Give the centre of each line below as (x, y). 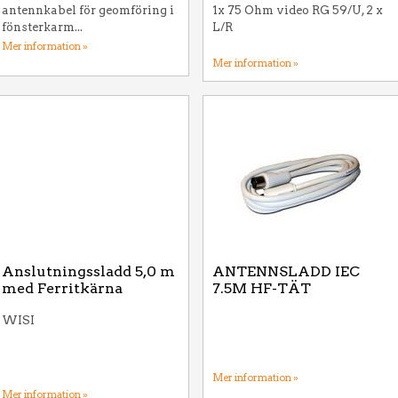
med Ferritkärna (62, 288)
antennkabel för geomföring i (88, 10)
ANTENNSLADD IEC (286, 271)
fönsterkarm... (42, 27)
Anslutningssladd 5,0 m (88, 271)
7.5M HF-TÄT (262, 288)
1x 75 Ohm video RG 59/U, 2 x (298, 10)
